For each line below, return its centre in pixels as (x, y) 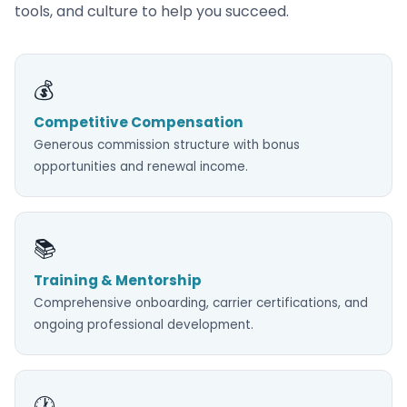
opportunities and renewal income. (141, 167)
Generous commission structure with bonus (167, 145)
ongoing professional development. (144, 325)
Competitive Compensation (139, 122)
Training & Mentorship (118, 280)
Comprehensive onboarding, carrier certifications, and (201, 303)
